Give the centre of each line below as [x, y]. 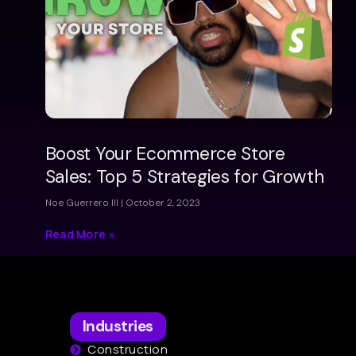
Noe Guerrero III [83, 203]
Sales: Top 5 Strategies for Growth [184, 177]
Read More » [80, 234]
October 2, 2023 [161, 203]
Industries [118, 327]
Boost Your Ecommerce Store [165, 154]
